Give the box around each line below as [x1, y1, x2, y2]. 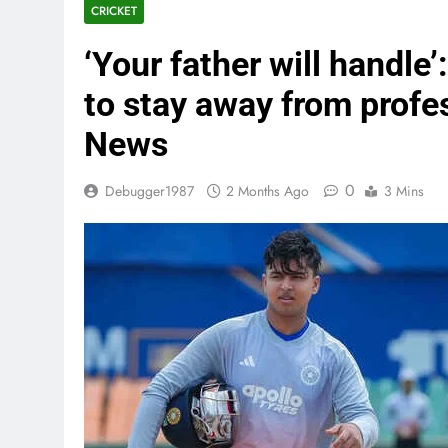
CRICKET [91, 2, 137, 19]
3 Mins [384, 181, 424, 201]
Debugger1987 [105, 181, 194, 201]
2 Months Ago [226, 181, 309, 201]
